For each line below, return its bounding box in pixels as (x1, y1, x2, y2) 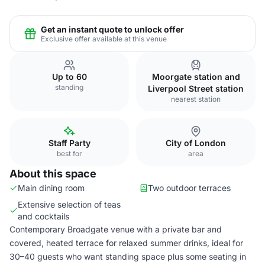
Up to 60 (51, 72, 87, 82)
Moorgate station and (151, 72, 240, 82)
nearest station (171, 95, 221, 104)
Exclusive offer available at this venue (41, 34, 167, 43)
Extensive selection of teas (18, 199, 121, 209)
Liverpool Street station (148, 83, 244, 93)
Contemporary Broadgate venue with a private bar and (9, 224, 222, 234)
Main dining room (18, 183, 85, 193)
